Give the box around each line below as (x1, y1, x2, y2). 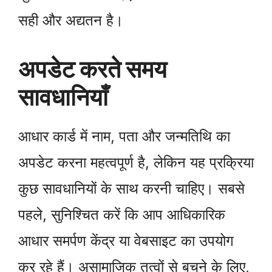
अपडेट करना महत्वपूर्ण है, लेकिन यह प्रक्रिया (18, 153, 254, 171)
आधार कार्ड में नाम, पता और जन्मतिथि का (18, 127, 230, 145)
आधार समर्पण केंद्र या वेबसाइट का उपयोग (18, 231, 234, 250)
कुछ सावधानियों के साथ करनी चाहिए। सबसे (18, 179, 245, 197)
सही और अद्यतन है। (18, 11, 123, 29)
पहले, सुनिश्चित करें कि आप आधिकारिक (18, 205, 225, 223)
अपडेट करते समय (18, 54, 167, 83)
